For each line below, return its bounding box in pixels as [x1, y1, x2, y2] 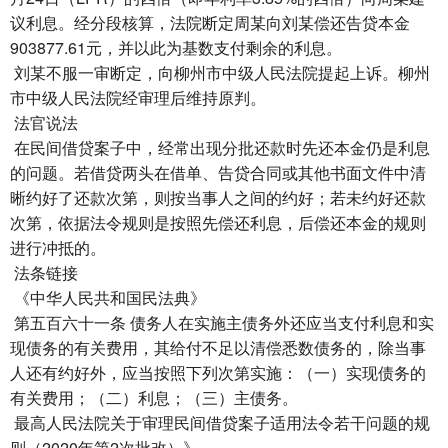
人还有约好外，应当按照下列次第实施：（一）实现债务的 [10, 361, 426, 384]
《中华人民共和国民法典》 [10, 286, 206, 309]
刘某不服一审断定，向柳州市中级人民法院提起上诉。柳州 [10, 61, 430, 84]
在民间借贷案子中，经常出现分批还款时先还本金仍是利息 [10, 136, 430, 159]
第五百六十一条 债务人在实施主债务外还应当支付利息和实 [10, 311, 434, 334]
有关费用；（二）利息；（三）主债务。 [10, 386, 298, 409]
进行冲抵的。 [10, 236, 106, 259]
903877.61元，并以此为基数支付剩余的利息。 [10, 36, 342, 59]
